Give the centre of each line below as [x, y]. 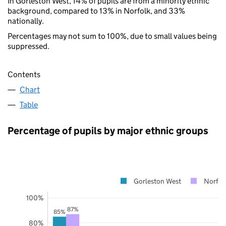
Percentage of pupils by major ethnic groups [108, 130]
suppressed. [29, 46]
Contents [24, 74]
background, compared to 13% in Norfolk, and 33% [96, 11]
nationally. [26, 21]
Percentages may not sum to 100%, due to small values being [112, 36]
